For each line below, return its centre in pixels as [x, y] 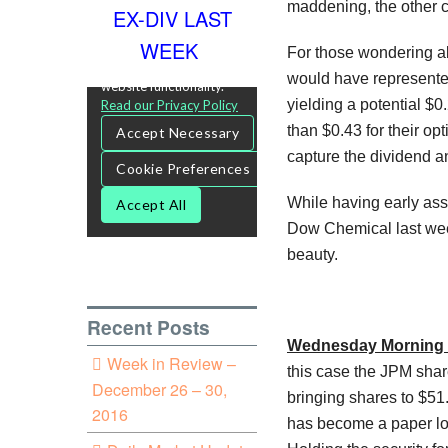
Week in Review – [171, 363]
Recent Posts [148, 326]
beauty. [312, 254]
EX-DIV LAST [172, 18]
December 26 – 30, [159, 389]
